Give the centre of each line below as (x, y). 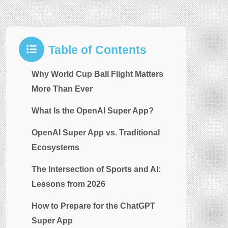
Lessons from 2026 (68, 184)
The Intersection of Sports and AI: (96, 169)
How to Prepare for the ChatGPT (93, 206)
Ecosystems (55, 147)
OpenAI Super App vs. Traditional (96, 132)
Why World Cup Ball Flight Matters (97, 74)
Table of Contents (97, 50)
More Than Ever (62, 89)
